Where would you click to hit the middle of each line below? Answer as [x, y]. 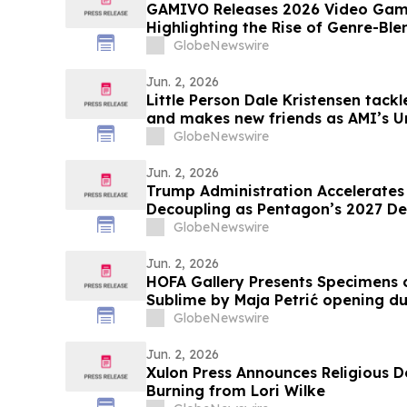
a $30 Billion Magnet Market [251, 227]
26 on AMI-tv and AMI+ [233, 136]
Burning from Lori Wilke [235, 391]
